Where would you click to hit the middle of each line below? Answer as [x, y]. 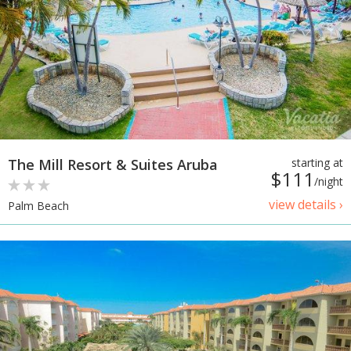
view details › [306, 205]
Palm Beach [38, 205]
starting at [317, 163]
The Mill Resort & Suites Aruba [113, 165]
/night [329, 182]
